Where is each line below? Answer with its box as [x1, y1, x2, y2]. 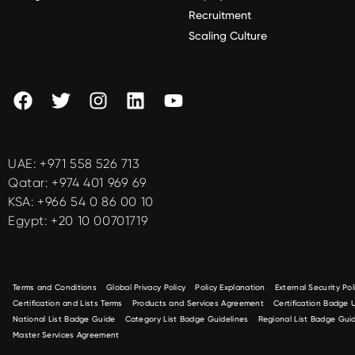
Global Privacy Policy [106, 282, 186, 292]
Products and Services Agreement [132, 298, 265, 307]
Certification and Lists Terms [13, 298, 123, 307]
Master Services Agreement [13, 330, 120, 339]
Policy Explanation [195, 282, 265, 292]
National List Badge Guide [13, 314, 116, 323]
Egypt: [8, 212, 52, 228]
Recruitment [189, 9, 251, 22]
